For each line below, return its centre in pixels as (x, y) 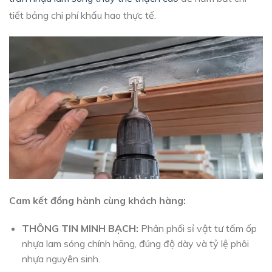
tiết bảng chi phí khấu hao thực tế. (83, 15)
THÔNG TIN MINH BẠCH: (80, 229)
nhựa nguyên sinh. (61, 259)
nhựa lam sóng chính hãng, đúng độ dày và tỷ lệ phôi (135, 244)
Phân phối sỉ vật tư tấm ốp (197, 229)
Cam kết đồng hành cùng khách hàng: (97, 200)
